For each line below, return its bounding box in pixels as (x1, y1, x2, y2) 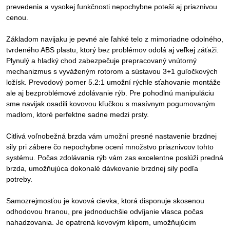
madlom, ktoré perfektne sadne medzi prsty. (6, 110, 149, 119)
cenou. (6, 13, 28, 22)
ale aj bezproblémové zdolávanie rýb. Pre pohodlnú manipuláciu (6, 89, 214, 97)
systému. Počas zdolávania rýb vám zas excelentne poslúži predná (6, 154, 223, 162)
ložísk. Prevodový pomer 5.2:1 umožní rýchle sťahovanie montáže (6, 78, 221, 86)
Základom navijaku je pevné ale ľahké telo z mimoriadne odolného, (6, 35, 223, 43)
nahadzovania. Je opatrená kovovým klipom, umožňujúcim (6, 218, 196, 226)
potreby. (6, 175, 32, 183)
